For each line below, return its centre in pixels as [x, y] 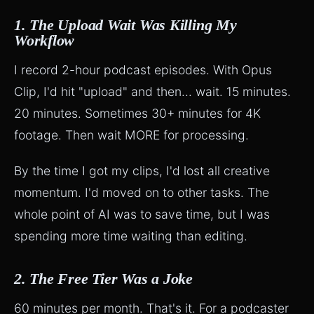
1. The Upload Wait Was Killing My [125, 25]
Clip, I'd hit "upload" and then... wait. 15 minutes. [152, 91]
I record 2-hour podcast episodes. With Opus [143, 70]
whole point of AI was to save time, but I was [142, 214]
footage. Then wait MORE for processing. [131, 135]
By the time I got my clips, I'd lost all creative [142, 171]
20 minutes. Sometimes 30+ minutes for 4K [137, 113]
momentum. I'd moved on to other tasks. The [142, 192]
